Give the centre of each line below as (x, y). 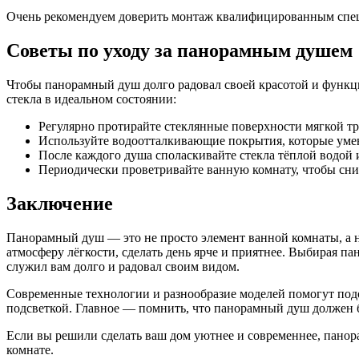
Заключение (60, 203)
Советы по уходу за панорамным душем (179, 51)
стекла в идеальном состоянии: (91, 99)
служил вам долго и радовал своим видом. (123, 266)
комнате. (30, 349)
